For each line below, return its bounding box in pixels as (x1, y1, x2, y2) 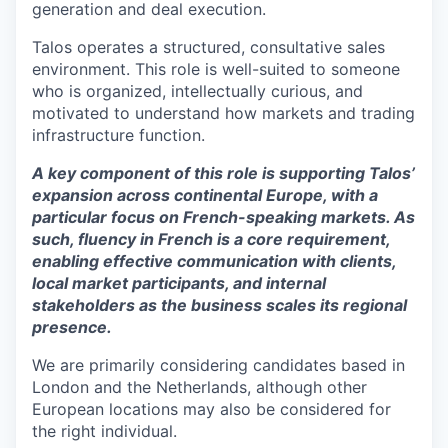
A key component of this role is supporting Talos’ (32, 163, 415, 184)
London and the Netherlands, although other (32, 377, 367, 398)
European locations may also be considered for (32, 399, 391, 420)
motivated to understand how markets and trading (32, 103, 415, 124)
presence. (32, 317, 112, 338)
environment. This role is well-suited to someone (32, 59, 400, 80)
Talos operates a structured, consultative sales (32, 37, 385, 58)
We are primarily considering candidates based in (32, 355, 405, 376)
